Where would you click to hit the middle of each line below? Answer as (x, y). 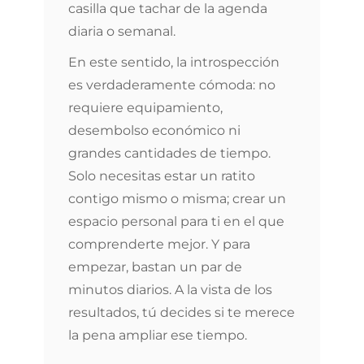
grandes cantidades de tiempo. (169, 153)
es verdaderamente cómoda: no (172, 85)
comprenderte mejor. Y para (159, 244)
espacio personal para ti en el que (176, 221)
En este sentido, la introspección (174, 62)
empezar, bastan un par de (155, 267)
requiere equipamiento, (145, 108)
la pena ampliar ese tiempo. (158, 335)
